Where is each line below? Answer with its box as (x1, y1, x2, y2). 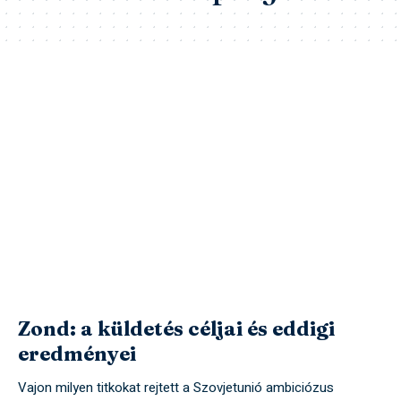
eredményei (18, 341, 136, 367)
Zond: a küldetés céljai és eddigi (18, 316, 335, 342)
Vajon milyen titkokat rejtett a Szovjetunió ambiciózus (18, 378, 334, 398)
